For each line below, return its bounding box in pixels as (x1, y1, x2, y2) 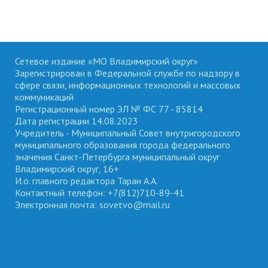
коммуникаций (15, 90, 74, 103)
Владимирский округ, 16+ (15, 162, 119, 175)
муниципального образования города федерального (15, 138, 230, 151)
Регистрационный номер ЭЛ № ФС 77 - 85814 (15, 102, 203, 115)
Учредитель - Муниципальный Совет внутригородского (15, 126, 240, 139)
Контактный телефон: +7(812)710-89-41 (15, 186, 184, 199)
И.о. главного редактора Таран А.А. (15, 174, 158, 187)
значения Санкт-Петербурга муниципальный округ (15, 150, 220, 163)
